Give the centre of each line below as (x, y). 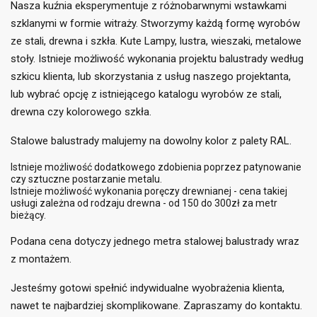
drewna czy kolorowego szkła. (81, 112)
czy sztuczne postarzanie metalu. (86, 179)
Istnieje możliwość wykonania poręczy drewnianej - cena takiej (149, 191)
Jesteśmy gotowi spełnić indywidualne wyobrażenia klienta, (148, 288)
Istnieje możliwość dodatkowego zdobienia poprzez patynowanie (156, 167)
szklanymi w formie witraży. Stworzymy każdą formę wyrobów (155, 24)
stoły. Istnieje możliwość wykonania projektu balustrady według (157, 59)
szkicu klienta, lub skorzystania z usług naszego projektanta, (151, 77)
